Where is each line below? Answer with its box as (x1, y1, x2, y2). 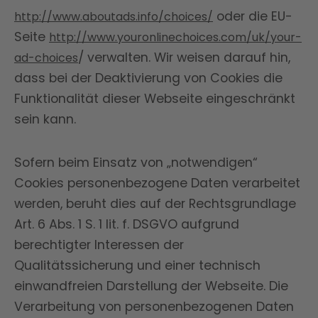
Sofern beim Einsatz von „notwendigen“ (14, 154, 258, 171)
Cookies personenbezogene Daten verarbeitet (14, 175, 300, 192)
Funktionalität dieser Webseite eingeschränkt (14, 90, 295, 107)
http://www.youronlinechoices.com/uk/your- (49, 29, 302, 45)
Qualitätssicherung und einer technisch (14, 257, 261, 274)
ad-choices (14, 50, 78, 66)
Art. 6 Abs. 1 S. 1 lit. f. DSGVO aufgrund (14, 216, 239, 233)
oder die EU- (213, 8, 292, 25)
